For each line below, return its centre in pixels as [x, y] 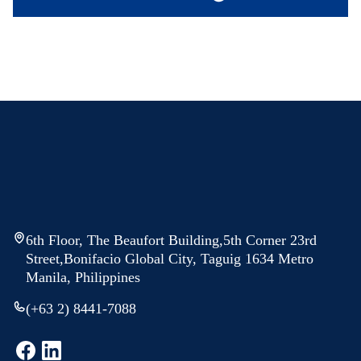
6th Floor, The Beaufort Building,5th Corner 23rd [171, 240]
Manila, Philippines [83, 277]
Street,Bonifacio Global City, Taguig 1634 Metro [170, 258]
